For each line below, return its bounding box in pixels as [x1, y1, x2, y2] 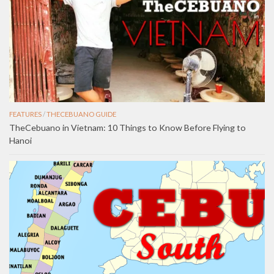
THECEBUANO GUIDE [46, 109, 116, 118]
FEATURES [9, 109, 42, 118]
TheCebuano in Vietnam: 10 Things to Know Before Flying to [9, 122, 246, 133]
